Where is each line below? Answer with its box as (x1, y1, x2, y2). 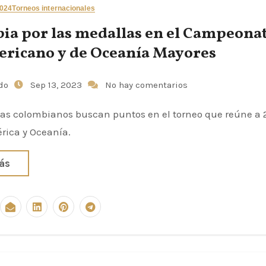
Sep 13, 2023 (30, 80, 84, 90)
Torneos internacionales (12, 4, 95, 12)
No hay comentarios (104, 80, 188, 90)
